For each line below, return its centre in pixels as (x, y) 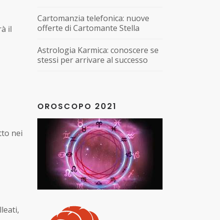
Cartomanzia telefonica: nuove (93, 18)
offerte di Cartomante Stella (88, 28)
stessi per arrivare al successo (93, 60)
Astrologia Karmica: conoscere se (98, 50)
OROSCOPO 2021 (77, 106)
